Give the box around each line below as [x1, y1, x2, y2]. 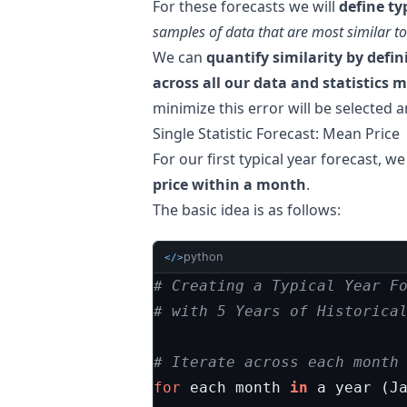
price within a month [153, 174, 306, 194]
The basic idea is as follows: [153, 199, 341, 220]
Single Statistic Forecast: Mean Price [153, 123, 400, 144]
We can [153, 46, 206, 67]
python [184, 250, 223, 264]
